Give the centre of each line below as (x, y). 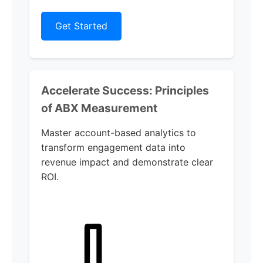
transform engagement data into (113, 147)
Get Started (81, 26)
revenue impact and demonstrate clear (127, 162)
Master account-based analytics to (119, 133)
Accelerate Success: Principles (125, 90)
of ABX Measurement (99, 108)
